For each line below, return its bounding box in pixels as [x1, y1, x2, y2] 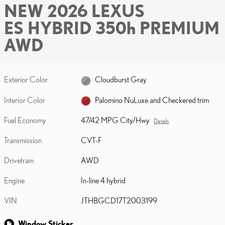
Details [154, 118, 169, 124]
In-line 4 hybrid [81, 176, 126, 185]
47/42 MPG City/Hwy [81, 116, 150, 125]
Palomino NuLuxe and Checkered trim [95, 95, 209, 104]
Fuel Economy [4, 116, 46, 125]
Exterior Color [4, 75, 48, 84]
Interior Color [4, 95, 45, 104]
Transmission [4, 136, 42, 145]
